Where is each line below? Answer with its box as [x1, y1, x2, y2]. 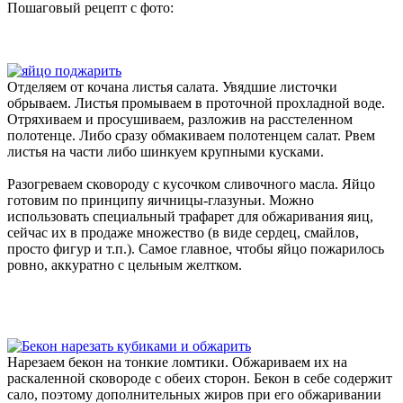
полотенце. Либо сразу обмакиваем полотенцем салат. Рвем [7, 127, 375, 143]
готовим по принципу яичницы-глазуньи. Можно [7, 192, 314, 208]
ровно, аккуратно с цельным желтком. [7, 256, 242, 273]
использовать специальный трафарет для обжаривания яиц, [7, 208, 373, 224]
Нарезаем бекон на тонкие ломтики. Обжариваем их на [7, 354, 347, 370]
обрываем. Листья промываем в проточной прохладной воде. [7, 94, 385, 111]
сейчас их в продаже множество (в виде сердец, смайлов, [7, 224, 359, 240]
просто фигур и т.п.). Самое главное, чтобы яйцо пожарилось [7, 240, 384, 256]
